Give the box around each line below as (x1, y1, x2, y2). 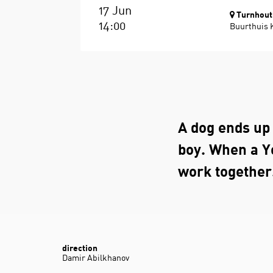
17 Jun (99, 5, 132, 18)
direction (62, 245, 97, 253)
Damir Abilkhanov (62, 255, 129, 263)
